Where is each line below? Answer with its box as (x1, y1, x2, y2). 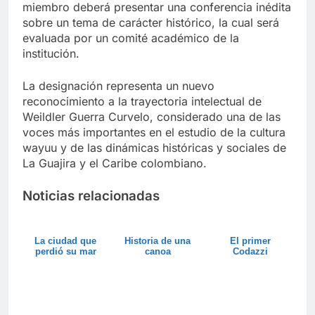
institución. (22, 46, 79, 60)
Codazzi (232, 246, 268, 257)
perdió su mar (34, 246, 96, 257)
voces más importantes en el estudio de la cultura (22, 124, 285, 139)
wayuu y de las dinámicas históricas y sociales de (22, 140, 286, 155)
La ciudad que (34, 236, 97, 247)
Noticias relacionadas (22, 187, 160, 204)
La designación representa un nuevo (22, 78, 214, 93)
